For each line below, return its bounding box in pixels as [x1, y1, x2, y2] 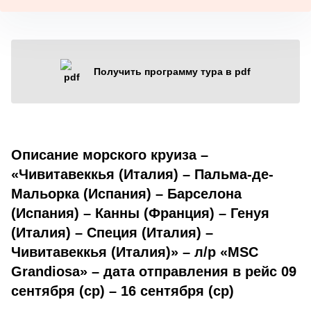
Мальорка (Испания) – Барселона [11, 185, 242, 201]
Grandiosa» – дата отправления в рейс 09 [11, 263, 296, 279]
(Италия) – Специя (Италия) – [11, 224, 213, 240]
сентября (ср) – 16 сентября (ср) [11, 283, 234, 299]
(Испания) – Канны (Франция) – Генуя [11, 205, 269, 221]
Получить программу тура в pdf [94, 65, 251, 77]
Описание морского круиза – [11, 146, 208, 162]
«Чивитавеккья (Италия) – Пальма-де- [11, 166, 274, 182]
